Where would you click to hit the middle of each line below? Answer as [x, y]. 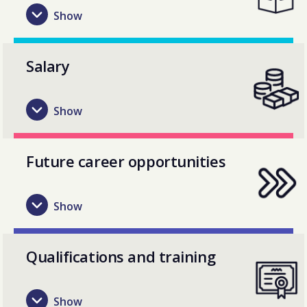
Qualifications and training [121, 256]
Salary [48, 65]
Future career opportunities [126, 161]
